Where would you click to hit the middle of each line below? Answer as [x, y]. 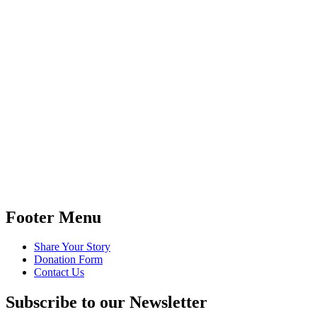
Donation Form [68, 260]
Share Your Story [72, 247]
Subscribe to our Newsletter [106, 302]
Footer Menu [53, 217]
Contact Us [59, 272]
